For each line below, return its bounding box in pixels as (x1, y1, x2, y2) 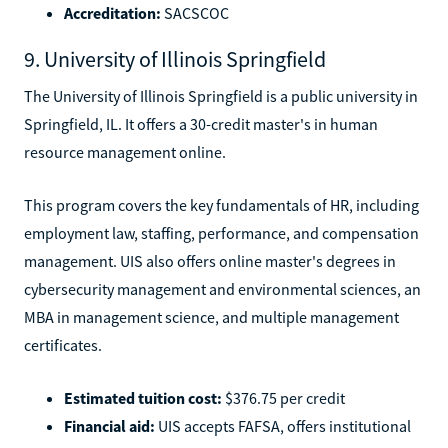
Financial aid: (64, 415, 155, 436)
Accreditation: (64, 2, 161, 23)
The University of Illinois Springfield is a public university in (24, 85, 418, 106)
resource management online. (24, 141, 226, 162)
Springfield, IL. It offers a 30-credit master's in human (24, 113, 378, 134)
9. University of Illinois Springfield (24, 44, 326, 73)
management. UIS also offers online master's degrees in (24, 250, 396, 271)
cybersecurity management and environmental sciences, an (24, 278, 421, 299)
